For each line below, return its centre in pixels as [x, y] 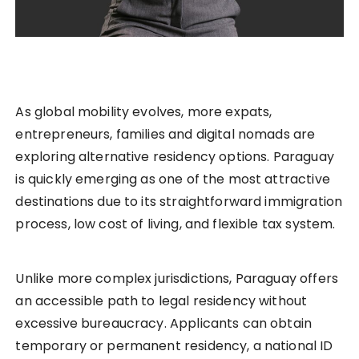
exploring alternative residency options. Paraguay [175, 157]
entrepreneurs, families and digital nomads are [165, 135]
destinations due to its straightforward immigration [179, 202]
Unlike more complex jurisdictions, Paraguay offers [177, 279]
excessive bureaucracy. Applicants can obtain [164, 324]
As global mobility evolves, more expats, [144, 112]
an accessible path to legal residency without [161, 301]
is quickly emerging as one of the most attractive [173, 179]
